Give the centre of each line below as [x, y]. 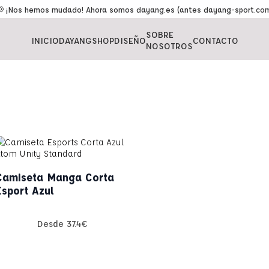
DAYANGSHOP [86, 40]
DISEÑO [130, 40]
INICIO [45, 40]
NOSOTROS [169, 46]
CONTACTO [215, 40]
